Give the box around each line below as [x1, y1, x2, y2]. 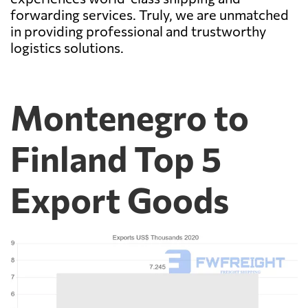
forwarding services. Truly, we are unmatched [10, 5, 289, 23]
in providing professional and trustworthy [10, 22, 266, 39]
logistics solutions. [10, 38, 124, 56]
